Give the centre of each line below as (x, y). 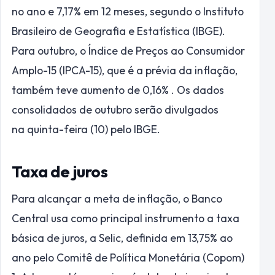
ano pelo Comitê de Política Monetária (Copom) (128, 257)
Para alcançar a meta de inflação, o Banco (117, 198)
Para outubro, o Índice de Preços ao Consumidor (128, 50)
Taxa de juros (60, 171)
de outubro (104, 109)
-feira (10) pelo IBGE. (110, 129)
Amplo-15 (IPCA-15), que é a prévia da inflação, (125, 70)
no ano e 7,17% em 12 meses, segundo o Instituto (128, 11)
